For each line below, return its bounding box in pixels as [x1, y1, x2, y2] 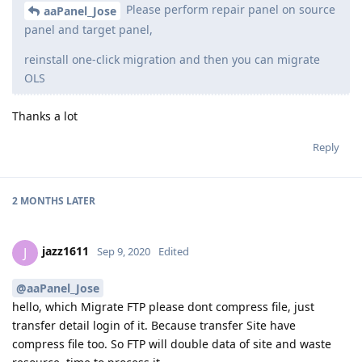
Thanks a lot [12, 107, 78, 124]
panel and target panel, [24, 21, 153, 37]
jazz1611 [42, 243, 89, 259]
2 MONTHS [12, 193, 64, 208]
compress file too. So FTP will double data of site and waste [12, 336, 331, 352]
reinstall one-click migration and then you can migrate [24, 51, 320, 67]
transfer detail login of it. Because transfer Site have [12, 318, 296, 334]
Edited [158, 244, 189, 259]
